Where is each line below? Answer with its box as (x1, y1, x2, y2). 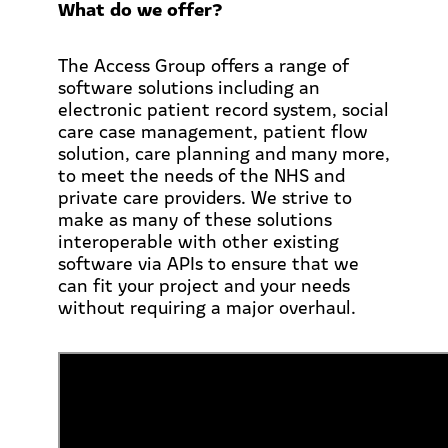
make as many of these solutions (58, 206, 332, 232)
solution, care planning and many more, (58, 140, 390, 166)
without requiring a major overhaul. (58, 294, 356, 320)
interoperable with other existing (58, 228, 339, 254)
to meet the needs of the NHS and (58, 162, 345, 188)
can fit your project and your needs (58, 272, 350, 298)
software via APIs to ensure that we (58, 250, 359, 276)
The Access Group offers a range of (58, 52, 349, 78)
